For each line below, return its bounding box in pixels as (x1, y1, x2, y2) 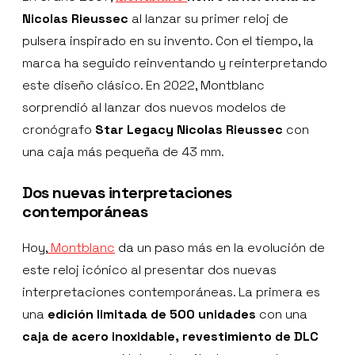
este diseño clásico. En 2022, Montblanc (22, 76, 265, 94)
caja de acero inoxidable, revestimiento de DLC (22, 327, 319, 345)
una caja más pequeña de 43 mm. (22, 143, 224, 160)
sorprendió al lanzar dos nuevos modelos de (22, 98, 286, 116)
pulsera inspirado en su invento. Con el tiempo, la (22, 32, 314, 49)
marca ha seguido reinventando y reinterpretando (22, 54, 327, 71)
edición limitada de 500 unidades (48, 305, 256, 323)
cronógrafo (22, 120, 95, 138)
